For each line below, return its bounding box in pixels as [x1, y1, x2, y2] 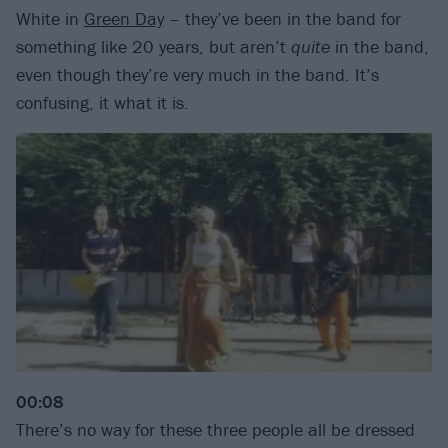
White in [16, 7, 84, 31]
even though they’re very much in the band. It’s [16, 63, 379, 87]
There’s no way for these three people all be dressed [16, 418, 415, 442]
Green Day [84, 7, 164, 31]
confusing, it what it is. [16, 91, 189, 115]
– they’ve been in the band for [164, 7, 401, 31]
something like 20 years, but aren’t [16, 35, 291, 59]
